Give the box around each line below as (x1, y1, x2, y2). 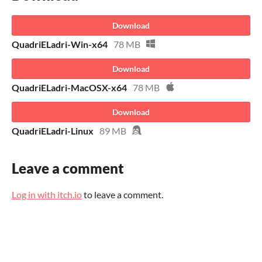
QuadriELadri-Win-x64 (12, 38, 108, 50)
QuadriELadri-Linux (12, 125, 94, 136)
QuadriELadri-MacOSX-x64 (12, 81, 127, 93)
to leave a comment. (82, 188, 163, 200)
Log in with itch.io (12, 188, 82, 200)
